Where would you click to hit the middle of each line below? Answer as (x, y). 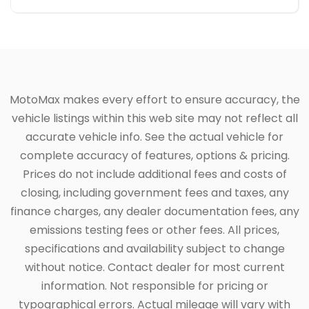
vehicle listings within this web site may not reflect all (154, 118)
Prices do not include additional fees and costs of (154, 174)
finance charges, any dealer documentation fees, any (154, 211)
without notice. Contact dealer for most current (154, 267)
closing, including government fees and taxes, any (154, 192)
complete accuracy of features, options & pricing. (154, 155)
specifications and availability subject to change (154, 248)
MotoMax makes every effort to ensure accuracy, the (154, 99)
